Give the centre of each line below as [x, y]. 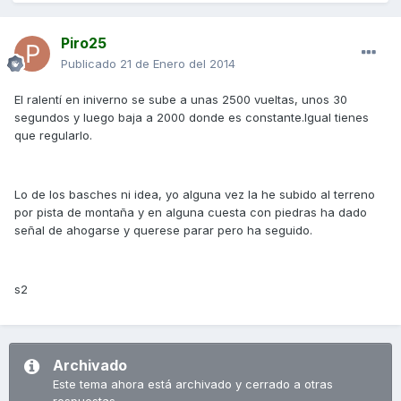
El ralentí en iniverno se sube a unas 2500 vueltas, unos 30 [181, 100]
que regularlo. [53, 136]
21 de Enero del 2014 [178, 64]
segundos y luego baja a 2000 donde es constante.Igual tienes [192, 118]
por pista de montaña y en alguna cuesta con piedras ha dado [191, 213]
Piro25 [84, 43]
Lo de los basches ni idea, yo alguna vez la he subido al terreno [195, 195]
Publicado [90, 64]
